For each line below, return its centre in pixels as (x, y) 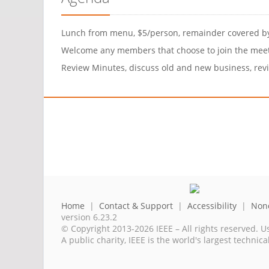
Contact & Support (136, 205)
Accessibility (212, 205)
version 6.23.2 (89, 217)
